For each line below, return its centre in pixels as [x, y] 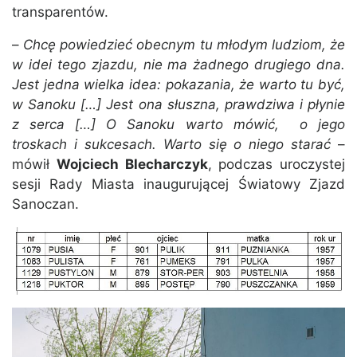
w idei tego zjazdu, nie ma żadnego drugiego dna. [178, 65]
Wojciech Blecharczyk [132, 165]
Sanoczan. [45, 204]
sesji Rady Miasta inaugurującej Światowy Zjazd [178, 184]
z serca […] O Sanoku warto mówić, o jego [178, 125]
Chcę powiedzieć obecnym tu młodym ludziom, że [184, 45]
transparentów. [60, 12]
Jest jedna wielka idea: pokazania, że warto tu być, [178, 85]
